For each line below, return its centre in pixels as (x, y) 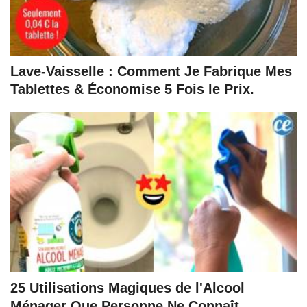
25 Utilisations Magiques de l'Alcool (127, 288)
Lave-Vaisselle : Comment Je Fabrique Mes (151, 72)
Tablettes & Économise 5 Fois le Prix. (132, 89)
